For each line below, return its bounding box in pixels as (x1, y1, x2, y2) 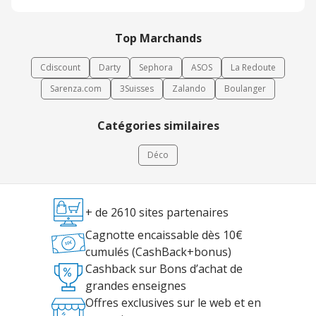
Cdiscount (40, 61, 80, 74)
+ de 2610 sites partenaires (85, 205, 229, 221)
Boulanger (224, 83, 266, 95)
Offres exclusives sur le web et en (85, 295, 261, 311)
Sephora (139, 61, 173, 74)
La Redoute (231, 61, 276, 74)
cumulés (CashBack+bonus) (85, 244, 231, 260)
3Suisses (120, 83, 154, 95)
